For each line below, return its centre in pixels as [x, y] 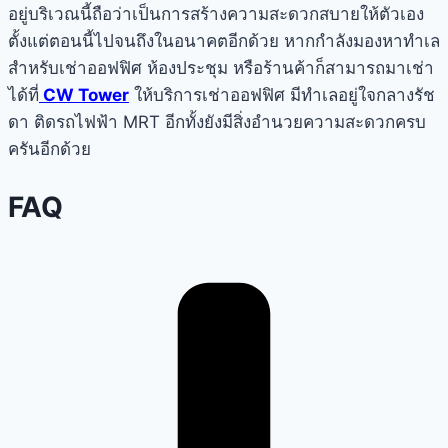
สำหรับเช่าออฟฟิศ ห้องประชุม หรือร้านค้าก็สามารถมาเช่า [221, 68]
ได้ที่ [23, 95]
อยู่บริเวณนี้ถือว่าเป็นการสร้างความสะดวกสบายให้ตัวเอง [216, 14]
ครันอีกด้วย [49, 149]
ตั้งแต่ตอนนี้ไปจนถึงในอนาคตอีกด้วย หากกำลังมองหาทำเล [224, 41]
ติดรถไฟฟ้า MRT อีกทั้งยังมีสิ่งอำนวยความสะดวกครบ [227, 122]
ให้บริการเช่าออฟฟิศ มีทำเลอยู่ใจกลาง [271, 95]
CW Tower [84, 95]
